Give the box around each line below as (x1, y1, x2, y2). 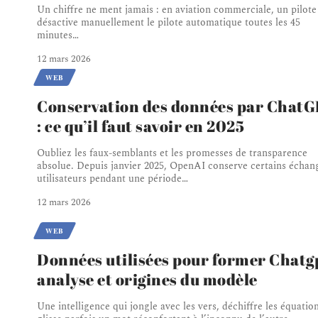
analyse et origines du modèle (37, 269, 258, 290)
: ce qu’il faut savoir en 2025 (37, 115, 244, 136)
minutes (37, 27, 72, 43)
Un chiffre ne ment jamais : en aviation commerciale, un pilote (37, 1, 317, 17)
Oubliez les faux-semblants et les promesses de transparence (37, 145, 307, 160)
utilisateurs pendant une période (37, 170, 182, 186)
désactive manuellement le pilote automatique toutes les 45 (37, 14, 300, 30)
